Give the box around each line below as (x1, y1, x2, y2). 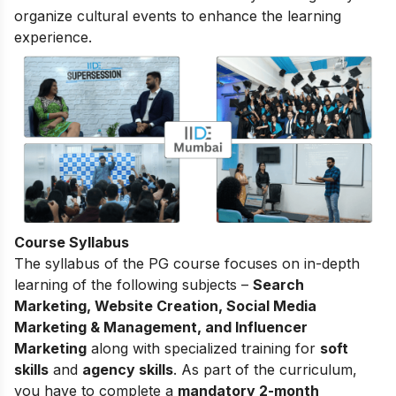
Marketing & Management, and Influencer (14, 317, 308, 336)
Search (253, 275, 304, 293)
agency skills (82, 360, 173, 378)
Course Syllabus (14, 232, 129, 251)
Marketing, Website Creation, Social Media (14, 296, 316, 315)
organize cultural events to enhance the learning (14, 6, 341, 25)
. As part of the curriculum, (173, 360, 357, 378)
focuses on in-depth (220, 254, 360, 272)
